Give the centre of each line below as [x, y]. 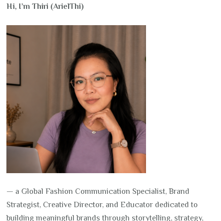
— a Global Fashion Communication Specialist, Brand [98, 191]
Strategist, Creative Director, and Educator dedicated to [102, 204]
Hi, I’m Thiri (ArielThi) [46, 6]
